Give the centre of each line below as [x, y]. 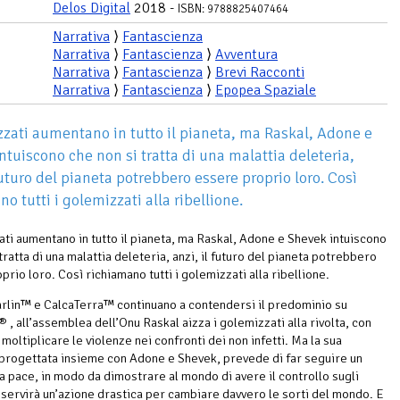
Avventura [246, 54]
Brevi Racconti [260, 72]
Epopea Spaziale [266, 90]
